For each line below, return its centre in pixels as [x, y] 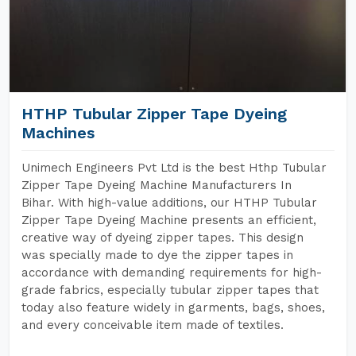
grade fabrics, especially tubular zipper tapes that [170, 290]
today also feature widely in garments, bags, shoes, [173, 308]
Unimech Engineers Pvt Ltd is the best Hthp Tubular [174, 168]
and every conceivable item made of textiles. [153, 325]
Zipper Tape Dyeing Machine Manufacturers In [157, 185]
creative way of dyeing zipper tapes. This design [163, 238]
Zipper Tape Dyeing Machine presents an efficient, [169, 220]
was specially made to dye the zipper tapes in [157, 255]
